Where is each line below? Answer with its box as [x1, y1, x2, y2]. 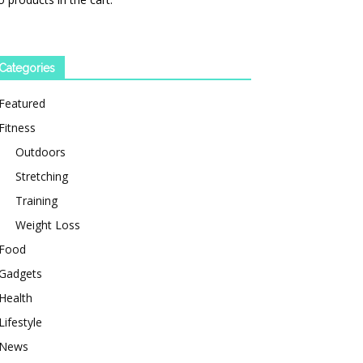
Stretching [15, 169, 68, 184]
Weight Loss [15, 217, 80, 233]
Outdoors [15, 144, 66, 160]
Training [15, 193, 58, 208]
